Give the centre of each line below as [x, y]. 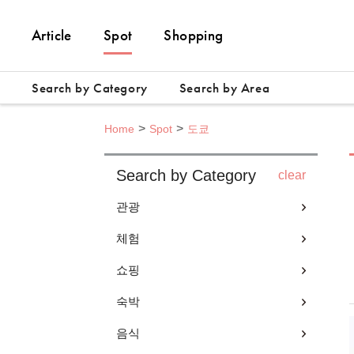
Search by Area [224, 88]
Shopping [194, 35]
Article [52, 35]
